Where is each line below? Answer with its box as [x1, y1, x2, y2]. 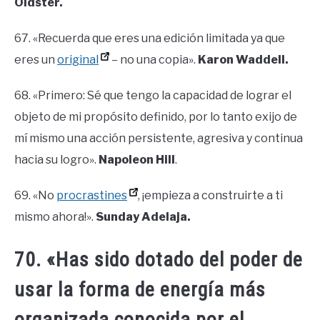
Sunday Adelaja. [96, 210, 191, 224]
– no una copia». [109, 53, 198, 67]
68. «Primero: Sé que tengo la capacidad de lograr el [14, 89, 291, 103]
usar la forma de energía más [14, 277, 266, 301]
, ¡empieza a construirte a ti [138, 189, 283, 203]
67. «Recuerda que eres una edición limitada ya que [14, 31, 285, 46]
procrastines [56, 189, 127, 203]
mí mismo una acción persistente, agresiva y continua [14, 131, 303, 146]
